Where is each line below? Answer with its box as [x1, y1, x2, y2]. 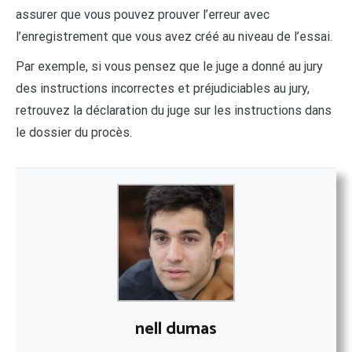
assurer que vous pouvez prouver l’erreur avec [16, 6, 269, 22]
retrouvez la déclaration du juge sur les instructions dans [16, 102, 332, 118]
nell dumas [135, 314, 217, 343]
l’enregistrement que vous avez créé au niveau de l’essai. [16, 28, 332, 44]
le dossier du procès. [16, 124, 132, 140]
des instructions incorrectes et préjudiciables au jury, [16, 80, 310, 96]
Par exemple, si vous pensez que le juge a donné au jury [16, 58, 323, 74]
